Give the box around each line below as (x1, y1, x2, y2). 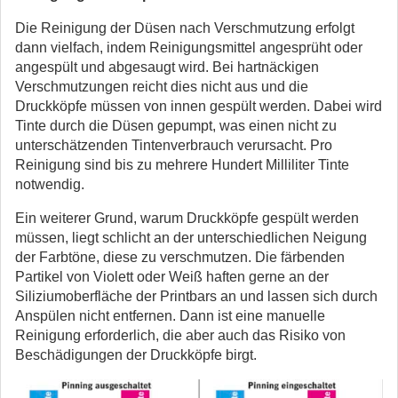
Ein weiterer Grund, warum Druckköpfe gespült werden (15, 211, 359, 226)
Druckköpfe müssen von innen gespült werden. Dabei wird (15, 99, 382, 114)
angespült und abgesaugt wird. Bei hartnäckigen (15, 60, 319, 75)
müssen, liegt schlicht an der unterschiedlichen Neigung (15, 230, 367, 245)
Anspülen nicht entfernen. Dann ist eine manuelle (15, 308, 325, 323)
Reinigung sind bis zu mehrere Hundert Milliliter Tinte (15, 157, 349, 172)
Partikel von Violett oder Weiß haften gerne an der (15, 269, 329, 284)
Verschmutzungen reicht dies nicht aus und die (15, 79, 308, 94)
